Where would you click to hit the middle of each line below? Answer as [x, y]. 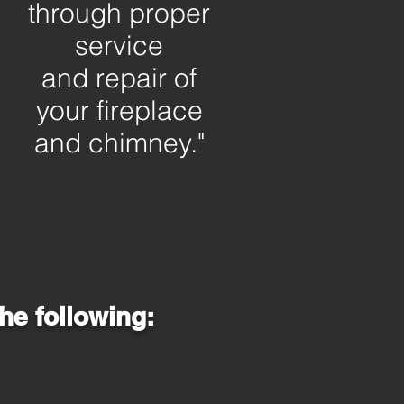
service [119, 46]
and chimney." [119, 143]
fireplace [149, 110]
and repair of [119, 78]
